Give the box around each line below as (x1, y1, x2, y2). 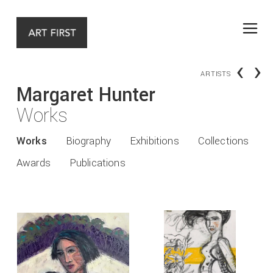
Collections (197, 134, 249, 149)
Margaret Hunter (16, 81, 156, 108)
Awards (16, 156, 51, 171)
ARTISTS (200, 68, 232, 79)
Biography (65, 134, 112, 149)
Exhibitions (130, 134, 179, 149)
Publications (69, 156, 126, 171)
